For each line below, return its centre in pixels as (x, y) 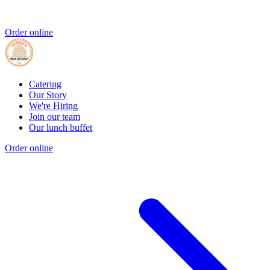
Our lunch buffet (61, 128)
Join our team (55, 117)
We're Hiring (53, 106)
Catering (45, 84)
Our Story (48, 95)
